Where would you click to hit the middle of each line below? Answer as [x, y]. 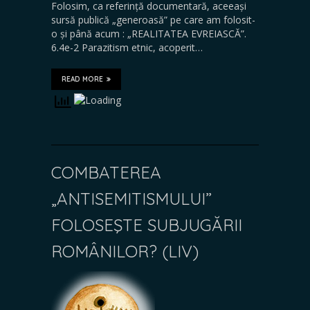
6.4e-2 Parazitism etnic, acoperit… [127, 47]
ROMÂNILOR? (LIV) [125, 251]
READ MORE [82, 79]
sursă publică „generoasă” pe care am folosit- [153, 19]
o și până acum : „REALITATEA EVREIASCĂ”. [149, 33]
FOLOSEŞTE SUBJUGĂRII [147, 225]
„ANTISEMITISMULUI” [131, 198]
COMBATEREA [106, 172]
